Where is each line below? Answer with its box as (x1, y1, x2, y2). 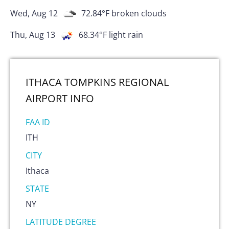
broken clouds (111, 8, 167, 19)
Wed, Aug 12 (10, 8, 58, 19)
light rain (109, 29, 143, 41)
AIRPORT (26, 91, 67, 105)
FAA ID (26, 116, 50, 128)
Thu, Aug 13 (10, 29, 55, 41)
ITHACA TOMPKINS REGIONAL (26, 75, 169, 89)
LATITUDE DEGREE (26, 216, 96, 227)
